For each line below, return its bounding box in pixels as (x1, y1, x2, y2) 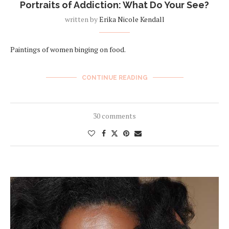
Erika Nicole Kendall (99, 14, 165, 24)
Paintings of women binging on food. (10, 44, 126, 54)
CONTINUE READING (81, 74, 148, 81)
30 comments (93, 110, 136, 121)
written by (64, 14, 99, 24)
